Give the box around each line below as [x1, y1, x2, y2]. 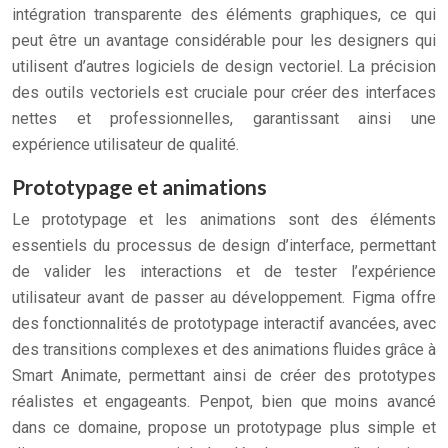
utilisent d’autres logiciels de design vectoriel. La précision [12, 57, 436, 76]
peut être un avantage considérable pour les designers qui [12, 31, 436, 50]
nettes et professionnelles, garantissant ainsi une [12, 109, 436, 128]
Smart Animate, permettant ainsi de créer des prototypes [12, 366, 436, 385]
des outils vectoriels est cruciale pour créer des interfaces [12, 83, 436, 102]
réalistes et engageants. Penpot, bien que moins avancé [12, 392, 436, 411]
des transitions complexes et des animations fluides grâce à [12, 340, 436, 359]
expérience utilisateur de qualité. [12, 135, 239, 154]
